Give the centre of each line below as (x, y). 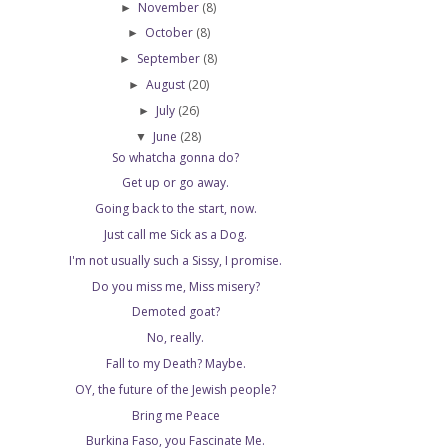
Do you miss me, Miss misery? (175, 286)
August (166, 85)
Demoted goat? (175, 312)
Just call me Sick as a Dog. (176, 235)
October (170, 33)
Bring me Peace (175, 415)
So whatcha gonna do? (176, 157)
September (170, 59)
